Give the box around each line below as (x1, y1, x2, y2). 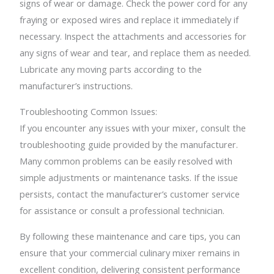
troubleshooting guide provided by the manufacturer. (20, 138, 239, 150)
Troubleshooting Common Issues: (20, 105, 158, 117)
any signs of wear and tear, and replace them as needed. (20, 46, 251, 59)
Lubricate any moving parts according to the (20, 63, 202, 76)
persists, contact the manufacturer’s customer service (20, 187, 240, 200)
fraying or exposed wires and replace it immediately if (20, 13, 239, 26)
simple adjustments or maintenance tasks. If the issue (20, 171, 239, 183)
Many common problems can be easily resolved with (20, 154, 233, 167)
